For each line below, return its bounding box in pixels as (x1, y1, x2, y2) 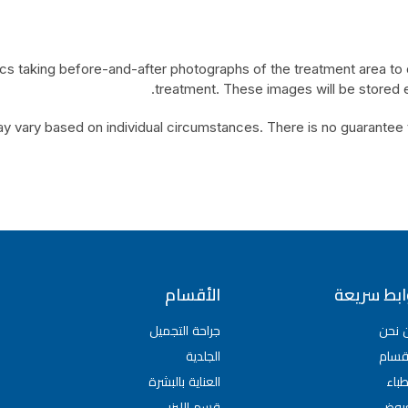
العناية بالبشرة (148, 372, 220, 389)
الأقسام (164, 282, 220, 306)
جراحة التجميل (148, 321, 220, 338)
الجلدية (185, 347, 220, 363)
